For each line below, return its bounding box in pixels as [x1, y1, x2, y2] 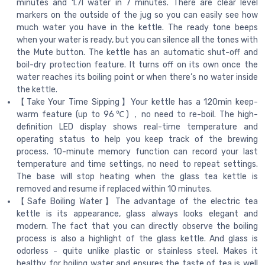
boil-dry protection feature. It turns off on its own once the [17, 59, 258, 70]
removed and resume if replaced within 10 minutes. [17, 183, 212, 194]
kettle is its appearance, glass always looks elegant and [17, 208, 258, 219]
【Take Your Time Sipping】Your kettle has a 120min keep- [17, 96, 258, 107]
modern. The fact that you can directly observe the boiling [17, 221, 258, 231]
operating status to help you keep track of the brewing [17, 134, 258, 144]
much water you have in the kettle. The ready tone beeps [17, 22, 258, 33]
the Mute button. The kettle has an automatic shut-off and [17, 47, 258, 57]
